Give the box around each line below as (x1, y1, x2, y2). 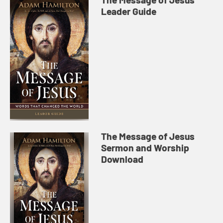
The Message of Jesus (101, 130, 195, 142)
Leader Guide (101, 5, 157, 17)
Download (101, 153, 144, 165)
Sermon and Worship (101, 142, 190, 153)
